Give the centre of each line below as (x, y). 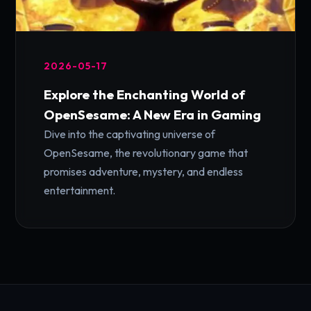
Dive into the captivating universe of (130, 134)
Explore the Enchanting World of (145, 94)
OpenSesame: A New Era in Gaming (153, 115)
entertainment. (80, 190)
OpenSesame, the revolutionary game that (146, 153)
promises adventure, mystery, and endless (144, 171)
